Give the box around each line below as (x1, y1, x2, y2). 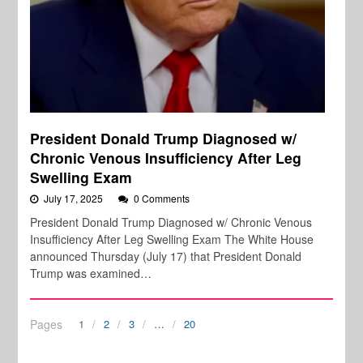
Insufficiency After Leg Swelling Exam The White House (30, 230, 314, 247)
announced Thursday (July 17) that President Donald (30, 247, 302, 264)
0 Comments (134, 190, 190, 205)
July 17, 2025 (44, 190, 106, 205)
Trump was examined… (30, 264, 152, 281)
